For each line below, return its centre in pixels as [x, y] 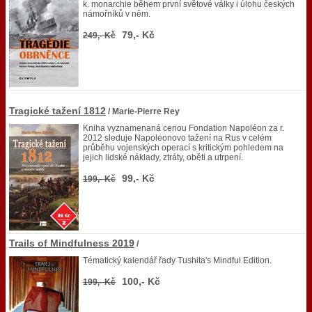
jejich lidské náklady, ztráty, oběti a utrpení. [163, 157]
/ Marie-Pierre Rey [143, 111]
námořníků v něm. [117, 14]
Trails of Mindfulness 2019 [72, 243]
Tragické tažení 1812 [57, 111]
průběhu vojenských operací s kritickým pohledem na [183, 148]
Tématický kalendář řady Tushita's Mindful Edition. [177, 260]
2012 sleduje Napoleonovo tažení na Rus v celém [177, 138]
